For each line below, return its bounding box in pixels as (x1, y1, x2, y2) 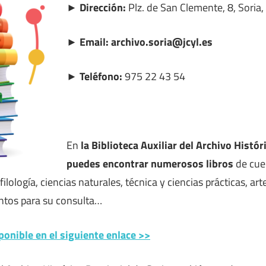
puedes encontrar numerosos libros (66, 155, 233, 172)
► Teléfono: (66, 68, 122, 84)
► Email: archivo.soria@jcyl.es (66, 33, 213, 50)
